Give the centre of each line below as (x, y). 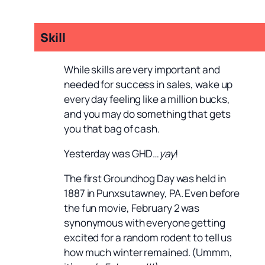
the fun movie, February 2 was (132, 208)
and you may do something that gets (147, 114)
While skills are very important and (142, 69)
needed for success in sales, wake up (148, 84)
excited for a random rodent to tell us (148, 238)
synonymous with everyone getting (145, 223)
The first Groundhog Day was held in (145, 179)
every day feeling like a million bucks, (147, 99)
